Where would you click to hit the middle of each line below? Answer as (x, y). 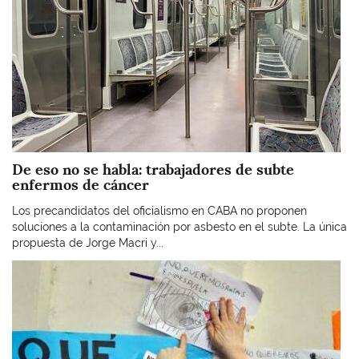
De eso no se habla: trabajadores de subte (153, 169)
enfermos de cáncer (81, 185)
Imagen (31, 268)
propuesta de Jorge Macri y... (88, 242)
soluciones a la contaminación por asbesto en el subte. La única (179, 226)
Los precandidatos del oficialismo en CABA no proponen (159, 210)
